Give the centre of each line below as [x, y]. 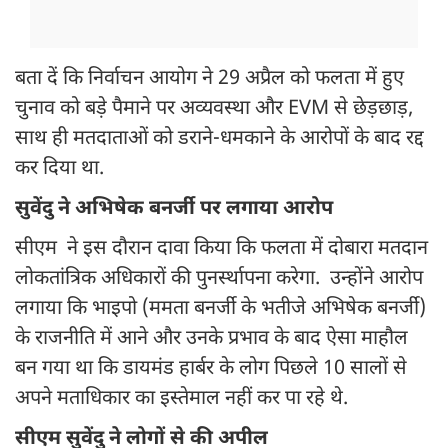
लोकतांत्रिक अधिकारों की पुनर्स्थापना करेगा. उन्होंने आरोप [219, 279]
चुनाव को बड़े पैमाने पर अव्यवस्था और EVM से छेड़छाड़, [214, 109]
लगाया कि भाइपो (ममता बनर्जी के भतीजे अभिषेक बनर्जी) [220, 309]
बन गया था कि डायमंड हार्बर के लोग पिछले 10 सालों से [211, 369]
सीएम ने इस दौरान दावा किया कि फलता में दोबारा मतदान [221, 249]
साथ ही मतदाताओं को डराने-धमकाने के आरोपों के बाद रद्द [219, 139]
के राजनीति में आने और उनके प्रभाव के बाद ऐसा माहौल [211, 339]
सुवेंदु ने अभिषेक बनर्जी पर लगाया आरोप [174, 209]
